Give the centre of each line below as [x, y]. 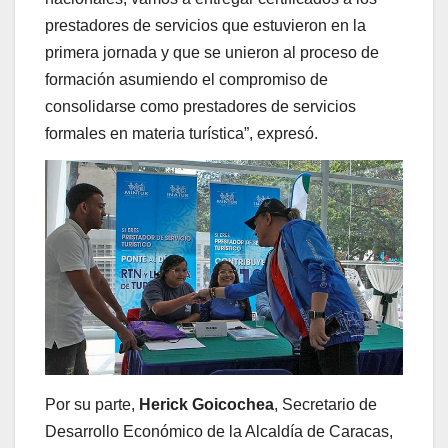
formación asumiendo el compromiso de [186, 80]
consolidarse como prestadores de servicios [200, 107]
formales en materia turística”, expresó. [181, 134]
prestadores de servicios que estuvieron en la [205, 26]
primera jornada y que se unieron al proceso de [212, 53]
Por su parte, [92, 405]
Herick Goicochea [206, 405]
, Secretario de [325, 405]
